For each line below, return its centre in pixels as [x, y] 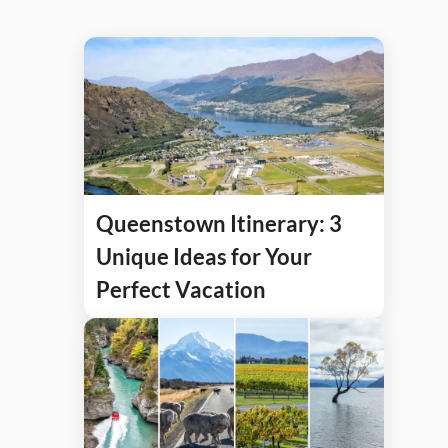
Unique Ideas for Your [204, 256]
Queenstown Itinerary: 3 [219, 223]
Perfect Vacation [181, 289]
